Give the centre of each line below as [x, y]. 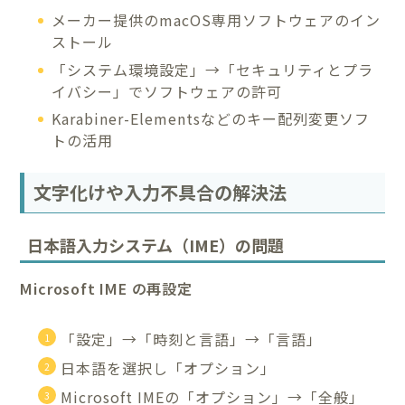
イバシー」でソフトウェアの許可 [167, 91]
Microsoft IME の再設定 [106, 288]
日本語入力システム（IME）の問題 [156, 245]
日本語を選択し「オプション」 [169, 367]
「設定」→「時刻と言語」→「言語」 [192, 339]
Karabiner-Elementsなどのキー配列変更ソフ [211, 119]
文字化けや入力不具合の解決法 [160, 193]
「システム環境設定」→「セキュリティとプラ [213, 69]
